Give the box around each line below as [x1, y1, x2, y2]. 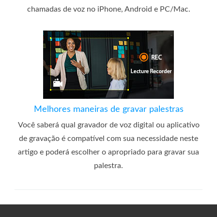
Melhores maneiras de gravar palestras [33, 105, 184, 114]
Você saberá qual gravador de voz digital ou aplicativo [17, 121, 200, 129]
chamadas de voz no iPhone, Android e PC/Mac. [27, 5, 190, 13]
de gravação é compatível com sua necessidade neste [19, 134, 198, 142]
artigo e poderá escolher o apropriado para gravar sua [18, 148, 199, 156]
